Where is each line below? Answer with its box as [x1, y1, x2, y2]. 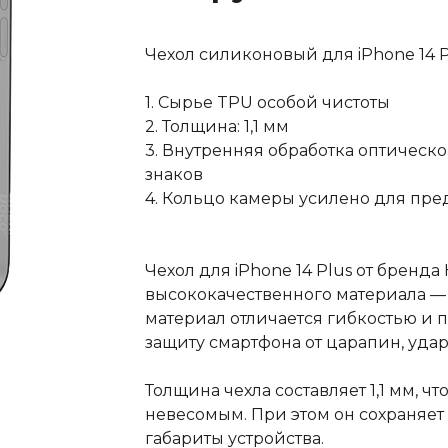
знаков [144, 165, 203, 184]
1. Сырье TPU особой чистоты [144, 93, 390, 112]
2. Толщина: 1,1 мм [144, 117, 289, 136]
